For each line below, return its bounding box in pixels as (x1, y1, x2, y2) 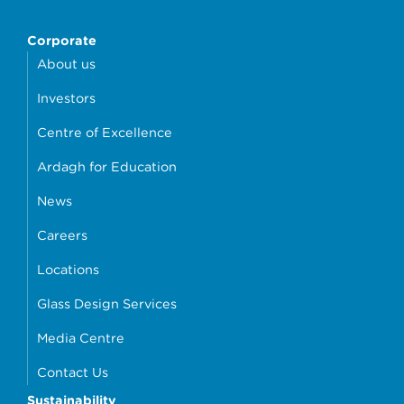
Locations (37, 262, 99, 278)
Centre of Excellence (37, 124, 172, 141)
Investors (37, 90, 96, 106)
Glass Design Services (37, 296, 177, 312)
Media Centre (37, 330, 124, 346)
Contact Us (37, 364, 108, 381)
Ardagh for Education (37, 159, 177, 175)
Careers (37, 227, 87, 243)
